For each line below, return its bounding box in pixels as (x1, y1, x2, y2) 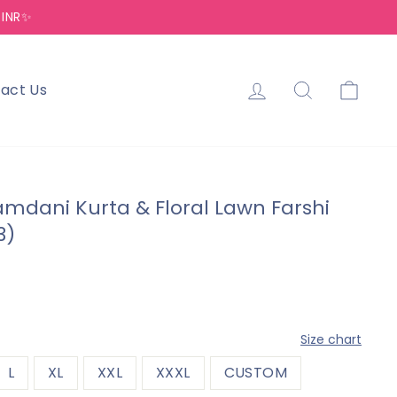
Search (315, 75, 367, 97)
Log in (269, 75, 310, 97)
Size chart (300, 331, 362, 348)
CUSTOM (223, 362, 288, 383)
